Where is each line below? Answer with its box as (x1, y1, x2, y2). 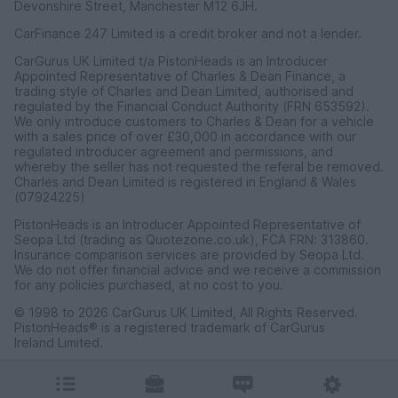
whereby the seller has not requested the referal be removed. (14, 159, 384, 175)
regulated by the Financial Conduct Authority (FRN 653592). (14, 99, 370, 115)
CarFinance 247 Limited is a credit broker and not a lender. (14, 26, 362, 42)
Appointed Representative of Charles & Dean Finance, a (14, 68, 346, 84)
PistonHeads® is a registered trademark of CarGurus (14, 320, 325, 336)
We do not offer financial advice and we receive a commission (14, 262, 381, 278)
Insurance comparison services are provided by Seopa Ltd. (14, 247, 364, 263)
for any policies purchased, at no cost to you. (14, 277, 283, 293)
